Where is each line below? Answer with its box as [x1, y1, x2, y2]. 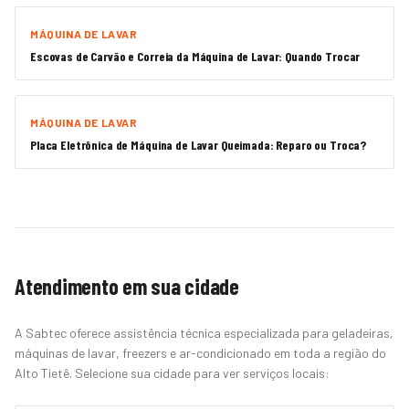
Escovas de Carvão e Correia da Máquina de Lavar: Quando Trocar [30, 48, 361, 64]
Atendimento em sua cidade [15, 273, 239, 299]
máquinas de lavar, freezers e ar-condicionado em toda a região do [15, 345, 386, 361]
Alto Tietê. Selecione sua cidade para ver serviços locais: [15, 365, 330, 381]
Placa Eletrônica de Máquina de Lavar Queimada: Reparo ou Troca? [30, 137, 367, 152]
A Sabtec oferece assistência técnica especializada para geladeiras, [15, 325, 393, 341]
